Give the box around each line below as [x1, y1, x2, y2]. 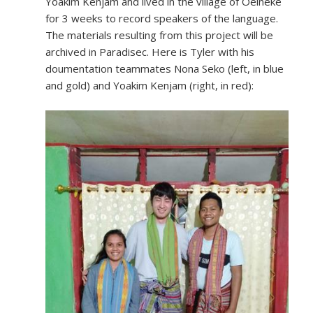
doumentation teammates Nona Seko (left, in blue [45, 61, 284, 76]
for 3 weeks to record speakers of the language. [45, 11, 281, 26]
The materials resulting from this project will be [45, 28, 273, 43]
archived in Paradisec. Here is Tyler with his [45, 45, 254, 59]
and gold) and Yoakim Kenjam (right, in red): [45, 78, 254, 93]
